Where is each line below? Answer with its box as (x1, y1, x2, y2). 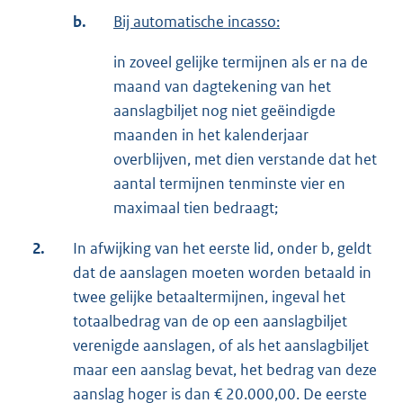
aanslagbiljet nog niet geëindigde (113, 101, 336, 121)
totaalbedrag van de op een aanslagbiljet (73, 311, 347, 332)
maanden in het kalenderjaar (113, 125, 309, 146)
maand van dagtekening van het (113, 76, 331, 97)
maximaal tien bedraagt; (113, 198, 278, 219)
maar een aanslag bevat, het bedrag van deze (73, 360, 377, 381)
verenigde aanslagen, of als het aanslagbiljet (73, 336, 369, 356)
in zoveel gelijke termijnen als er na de (113, 52, 368, 73)
